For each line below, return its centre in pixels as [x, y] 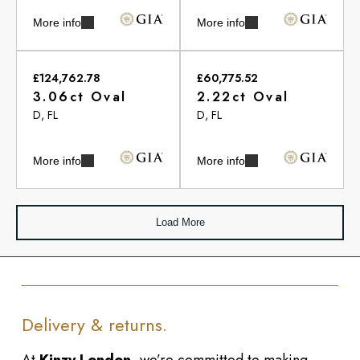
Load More [180, 222]
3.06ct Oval [80, 96]
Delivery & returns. [94, 325]
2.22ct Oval [243, 96]
